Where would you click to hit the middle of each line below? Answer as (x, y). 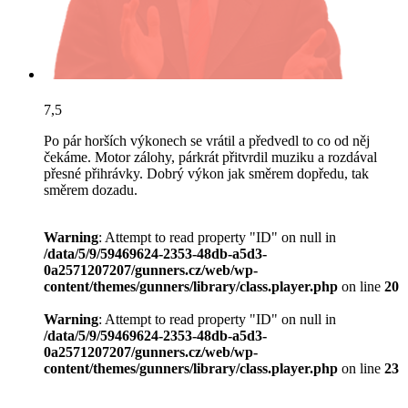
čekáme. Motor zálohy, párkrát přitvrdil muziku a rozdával (210, 158)
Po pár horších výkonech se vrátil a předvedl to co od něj (207, 141)
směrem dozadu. (91, 190)
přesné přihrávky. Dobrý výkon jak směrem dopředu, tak (206, 174)
